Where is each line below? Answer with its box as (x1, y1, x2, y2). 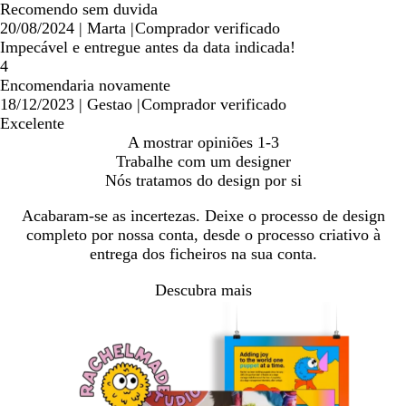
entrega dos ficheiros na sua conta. (89, 244, 317, 263)
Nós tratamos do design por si (104, 170, 302, 189)
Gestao (87, 94, 132, 113)
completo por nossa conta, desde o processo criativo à (25, 225, 381, 244)
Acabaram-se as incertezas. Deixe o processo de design (21, 206, 385, 225)
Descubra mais (154, 281, 252, 300)
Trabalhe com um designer (115, 151, 291, 170)
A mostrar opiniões (127, 132, 253, 151)
